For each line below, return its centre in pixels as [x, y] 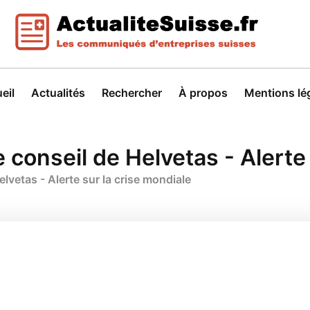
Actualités [58, 92]
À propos [203, 92]
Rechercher [132, 92]
